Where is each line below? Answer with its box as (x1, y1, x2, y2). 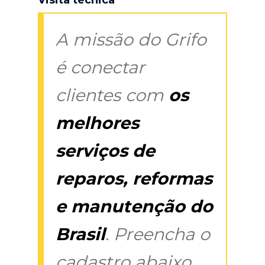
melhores (56, 112, 139, 133)
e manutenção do (56, 195, 213, 216)
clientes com (56, 84, 169, 105)
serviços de (56, 140, 155, 161)
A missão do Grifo (56, 28, 206, 50)
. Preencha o (105, 223, 210, 244)
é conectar (56, 56, 145, 77)
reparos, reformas (56, 167, 212, 189)
